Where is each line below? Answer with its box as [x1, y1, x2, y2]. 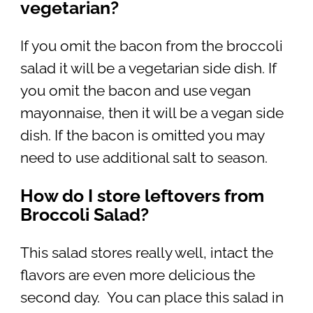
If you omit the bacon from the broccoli [20, 38, 283, 55]
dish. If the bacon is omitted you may [20, 127, 264, 145]
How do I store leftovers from [20, 185, 264, 207]
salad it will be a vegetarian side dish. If [20, 60, 277, 78]
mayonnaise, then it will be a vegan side [20, 105, 284, 122]
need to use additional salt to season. [20, 150, 268, 167]
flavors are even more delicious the [20, 267, 255, 284]
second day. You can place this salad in [20, 289, 284, 307]
